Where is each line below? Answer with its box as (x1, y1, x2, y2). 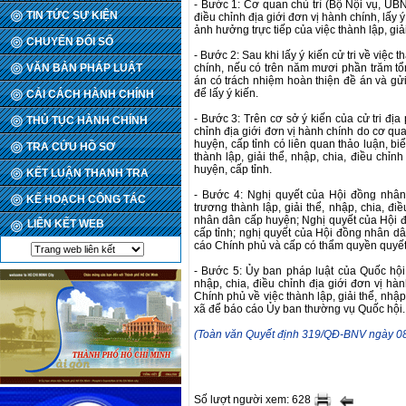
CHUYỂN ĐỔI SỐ (26, 35, 113, 48)
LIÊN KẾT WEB (27, 217, 104, 230)
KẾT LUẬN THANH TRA (26, 167, 149, 179)
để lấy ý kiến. (194, 87, 258, 100)
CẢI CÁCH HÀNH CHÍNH (26, 88, 154, 101)
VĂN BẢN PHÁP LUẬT (26, 62, 142, 74)
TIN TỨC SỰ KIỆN (26, 9, 118, 22)
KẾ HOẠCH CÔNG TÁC (26, 193, 146, 206)
